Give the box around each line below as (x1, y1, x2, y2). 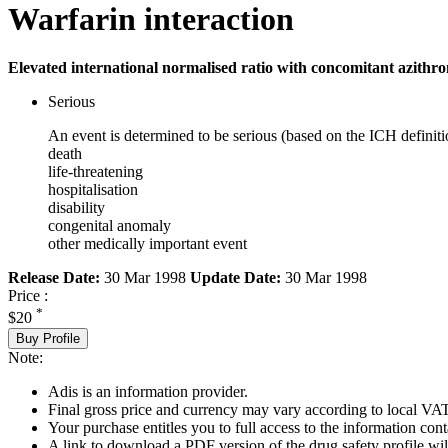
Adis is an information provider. (48, 382, 248, 400)
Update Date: (190, 269, 281, 287)
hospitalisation (48, 181, 138, 199)
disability (48, 199, 105, 217)
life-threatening (48, 163, 143, 181)
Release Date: (8, 269, 100, 287)
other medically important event (48, 235, 247, 253)
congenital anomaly (48, 217, 171, 235)
